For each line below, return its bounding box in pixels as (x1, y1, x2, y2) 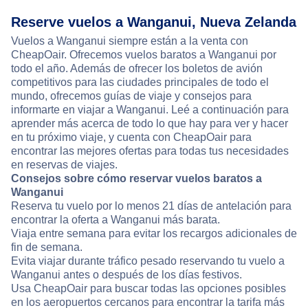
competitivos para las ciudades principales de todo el (11, 76, 269, 89)
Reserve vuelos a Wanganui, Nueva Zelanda (11, 14, 296, 30)
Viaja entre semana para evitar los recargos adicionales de (11, 228, 297, 240)
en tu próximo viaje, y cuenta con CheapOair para (11, 131, 252, 144)
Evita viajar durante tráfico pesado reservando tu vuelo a (11, 255, 285, 267)
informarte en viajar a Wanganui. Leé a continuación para (11, 104, 289, 116)
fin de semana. (11, 241, 82, 254)
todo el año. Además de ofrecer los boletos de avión (11, 63, 263, 75)
